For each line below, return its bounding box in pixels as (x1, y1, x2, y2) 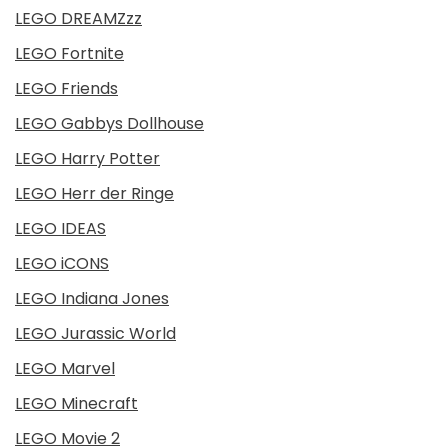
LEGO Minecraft (15, 392, 138, 415)
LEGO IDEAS (15, 217, 106, 240)
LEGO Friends (15, 77, 118, 100)
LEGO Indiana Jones (15, 287, 169, 310)
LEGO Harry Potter (15, 147, 160, 170)
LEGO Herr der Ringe (15, 182, 174, 205)
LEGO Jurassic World (15, 322, 176, 345)
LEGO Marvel (15, 357, 115, 380)
